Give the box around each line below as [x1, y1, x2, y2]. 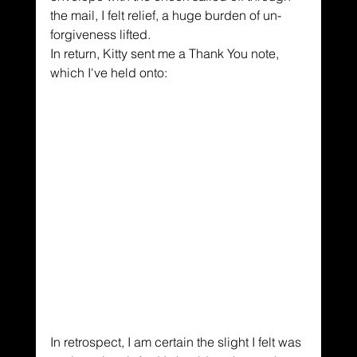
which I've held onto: [49, 65, 167, 81]
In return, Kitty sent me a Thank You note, [49, 45, 282, 62]
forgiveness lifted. [49, 26, 151, 43]
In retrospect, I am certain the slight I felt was [49, 334, 304, 351]
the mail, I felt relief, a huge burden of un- [49, 7, 281, 24]
